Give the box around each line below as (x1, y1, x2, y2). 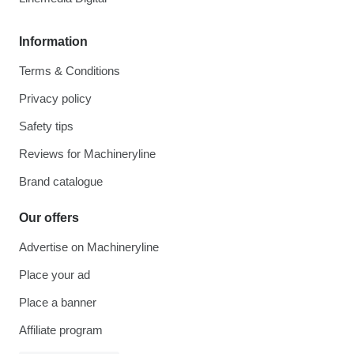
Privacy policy (19, 91, 92, 105)
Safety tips (19, 119, 73, 133)
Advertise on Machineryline (19, 239, 159, 254)
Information (19, 34, 88, 48)
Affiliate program (19, 322, 103, 337)
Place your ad (19, 267, 90, 281)
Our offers (19, 210, 79, 224)
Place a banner (19, 295, 96, 309)
